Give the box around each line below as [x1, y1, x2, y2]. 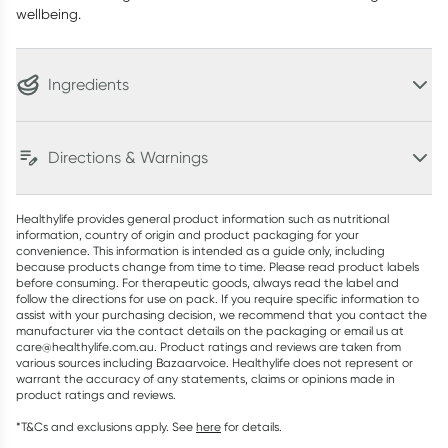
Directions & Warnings [48, 148, 208, 167]
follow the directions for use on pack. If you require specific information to [16, 291, 419, 306]
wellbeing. [16, 6, 81, 22]
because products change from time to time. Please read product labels [16, 259, 419, 274]
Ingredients [48, 75, 129, 94]
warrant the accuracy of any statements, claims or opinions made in [16, 371, 395, 386]
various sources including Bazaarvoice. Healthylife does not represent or [16, 355, 413, 370]
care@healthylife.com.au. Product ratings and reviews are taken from [16, 339, 401, 354]
